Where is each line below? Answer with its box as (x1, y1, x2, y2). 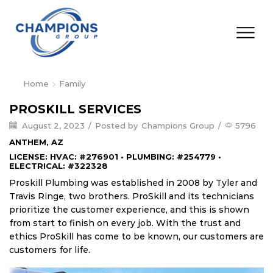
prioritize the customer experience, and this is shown (9, 204, 249, 215)
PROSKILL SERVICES (9, 102, 141, 117)
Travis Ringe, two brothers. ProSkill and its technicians (9, 190, 254, 202)
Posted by (95, 121, 138, 131)
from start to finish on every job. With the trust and (9, 217, 241, 229)
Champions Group (141, 121, 214, 131)
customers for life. (9, 244, 93, 255)
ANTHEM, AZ (9, 136, 63, 147)
